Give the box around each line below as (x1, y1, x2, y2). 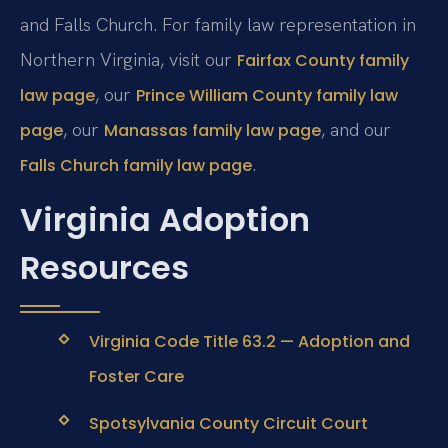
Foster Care (88, 365, 184, 389)
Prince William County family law (136, 83, 398, 107)
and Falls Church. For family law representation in (20, 12, 416, 36)
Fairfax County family (237, 48, 409, 72)
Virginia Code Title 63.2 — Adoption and (88, 330, 410, 354)
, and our (321, 117, 391, 141)
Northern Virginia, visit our (20, 47, 237, 71)
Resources (20, 245, 189, 291)
